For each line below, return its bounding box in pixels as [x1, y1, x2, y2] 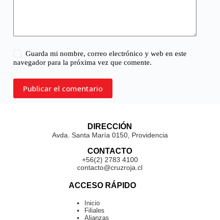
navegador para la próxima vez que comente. [13, 58, 152, 66]
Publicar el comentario [23, 83, 103, 93]
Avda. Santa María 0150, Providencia [52, 131, 168, 139]
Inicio [84, 199, 100, 207]
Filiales [84, 207, 105, 214]
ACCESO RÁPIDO [68, 181, 136, 190]
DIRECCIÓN [87, 122, 133, 131]
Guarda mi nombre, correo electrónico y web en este [26, 50, 187, 57]
